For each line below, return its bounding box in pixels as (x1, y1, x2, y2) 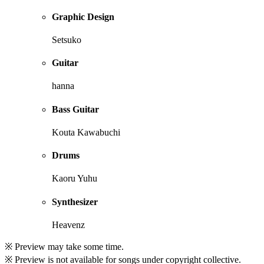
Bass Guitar (52, 104, 99, 114)
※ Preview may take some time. (5, 242, 124, 252)
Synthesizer (52, 196, 98, 207)
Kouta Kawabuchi (52, 127, 120, 137)
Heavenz (52, 220, 85, 230)
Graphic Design (52, 11, 114, 22)
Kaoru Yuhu (52, 173, 97, 184)
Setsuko (52, 34, 81, 45)
